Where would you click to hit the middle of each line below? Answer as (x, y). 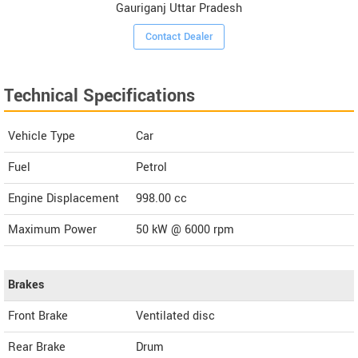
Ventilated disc (175, 316)
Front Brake (38, 316)
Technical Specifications (99, 95)
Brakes (26, 284)
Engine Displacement (64, 198)
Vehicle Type (42, 136)
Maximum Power (52, 229)
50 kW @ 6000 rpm (185, 229)
